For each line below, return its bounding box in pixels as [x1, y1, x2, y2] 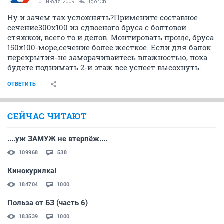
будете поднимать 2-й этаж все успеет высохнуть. [7, 62, 201, 72]
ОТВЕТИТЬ [7, 80, 36, 87]
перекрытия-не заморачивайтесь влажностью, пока [7, 52, 207, 62]
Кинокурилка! [7, 166, 56, 175]
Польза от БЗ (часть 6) [7, 198, 88, 207]
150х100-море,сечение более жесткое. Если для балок [7, 42, 211, 52]
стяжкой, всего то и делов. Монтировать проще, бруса [7, 32, 214, 42]
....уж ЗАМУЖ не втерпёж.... [7, 134, 107, 143]
